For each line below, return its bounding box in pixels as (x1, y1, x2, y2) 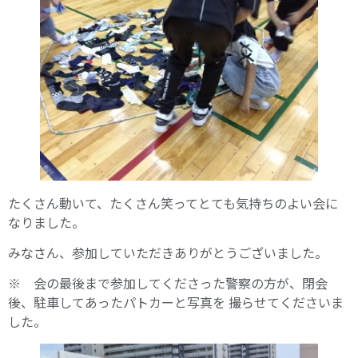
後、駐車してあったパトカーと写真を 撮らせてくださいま (8, 292, 344, 312)
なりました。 (8, 212, 85, 232)
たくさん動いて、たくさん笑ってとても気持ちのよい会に (8, 193, 338, 213)
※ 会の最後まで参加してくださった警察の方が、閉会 (8, 273, 328, 293)
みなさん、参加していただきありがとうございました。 (8, 243, 328, 262)
